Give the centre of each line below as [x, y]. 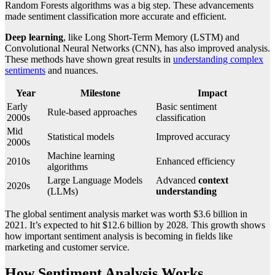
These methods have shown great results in [89, 60]
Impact [212, 93]
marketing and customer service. [67, 247]
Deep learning [34, 37]
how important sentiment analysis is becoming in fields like [119, 236]
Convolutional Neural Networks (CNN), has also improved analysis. [137, 48]
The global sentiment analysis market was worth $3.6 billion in [126, 214]
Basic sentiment [186, 107]
